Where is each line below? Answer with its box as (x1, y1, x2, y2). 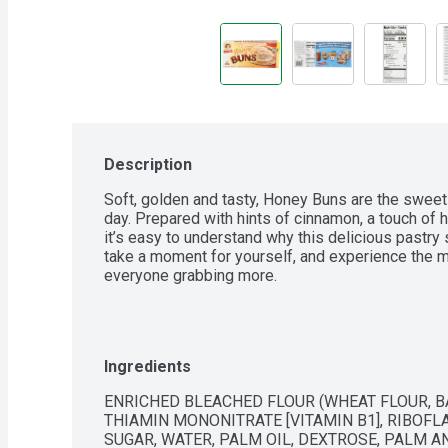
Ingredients (104, 357, 191, 376)
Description (104, 155, 192, 174)
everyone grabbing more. (104, 266, 277, 285)
